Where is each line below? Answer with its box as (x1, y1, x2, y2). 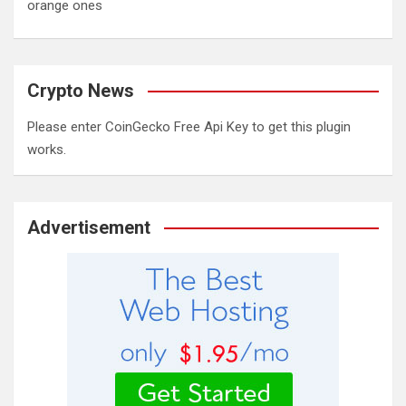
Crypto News (27, 80, 134, 101)
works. (27, 141, 66, 158)
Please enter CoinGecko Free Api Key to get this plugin (27, 119, 351, 135)
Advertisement (27, 217, 150, 238)
